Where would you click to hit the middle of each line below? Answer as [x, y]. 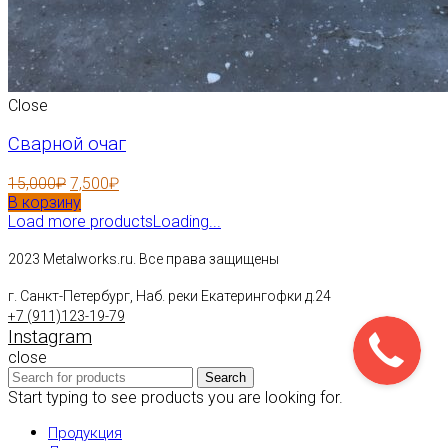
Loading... [187, 221]
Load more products [80, 221]
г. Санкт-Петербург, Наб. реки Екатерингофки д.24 [169, 296]
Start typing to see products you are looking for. [175, 397]
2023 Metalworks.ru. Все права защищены [143, 259]
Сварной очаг [67, 144]
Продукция [85, 433]
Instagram [50, 336]
